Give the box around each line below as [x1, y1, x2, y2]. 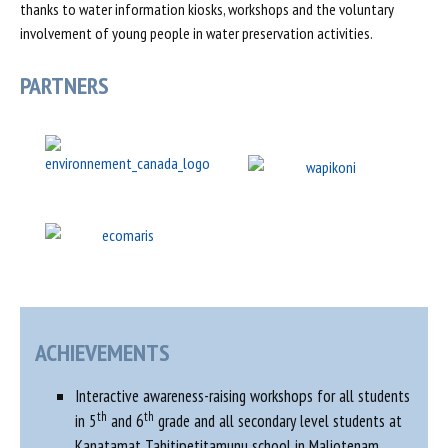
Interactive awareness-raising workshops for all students [75, 385, 410, 407]
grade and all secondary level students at [154, 410, 402, 432]
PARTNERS [20, 70, 109, 101]
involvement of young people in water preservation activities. [20, 23, 373, 43]
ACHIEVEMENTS [35, 337, 170, 368]
